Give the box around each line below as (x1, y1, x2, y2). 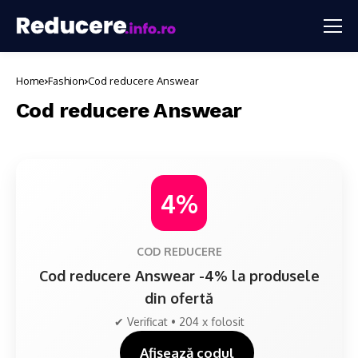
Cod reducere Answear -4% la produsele (38, 267, 320, 284)
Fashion (48, 74, 85, 87)
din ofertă (145, 289, 213, 307)
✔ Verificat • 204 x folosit (113, 315, 245, 328)
